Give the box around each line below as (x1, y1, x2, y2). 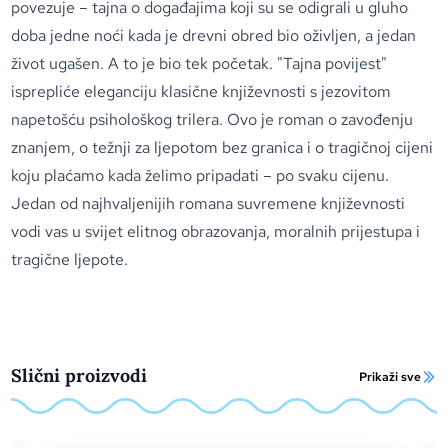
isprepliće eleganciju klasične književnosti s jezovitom (11, 81, 392, 102)
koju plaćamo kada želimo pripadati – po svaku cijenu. (11, 165, 390, 186)
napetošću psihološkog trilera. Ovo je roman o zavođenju (11, 109, 414, 130)
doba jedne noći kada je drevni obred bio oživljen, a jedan (11, 25, 417, 46)
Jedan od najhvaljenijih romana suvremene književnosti (11, 193, 406, 214)
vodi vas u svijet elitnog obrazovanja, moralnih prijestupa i (11, 221, 421, 242)
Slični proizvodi (11, 364, 148, 387)
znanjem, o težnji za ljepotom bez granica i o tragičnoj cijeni (11, 137, 434, 158)
